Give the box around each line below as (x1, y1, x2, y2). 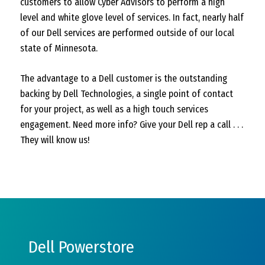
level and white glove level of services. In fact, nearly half (20, 11, 244, 23)
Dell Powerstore (28, 237, 134, 257)
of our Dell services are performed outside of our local (20, 27, 234, 38)
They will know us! (20, 134, 89, 146)
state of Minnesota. (20, 42, 98, 54)
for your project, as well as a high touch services (20, 103, 208, 115)
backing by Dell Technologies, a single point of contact (20, 88, 233, 99)
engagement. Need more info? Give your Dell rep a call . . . (20, 118, 243, 130)
